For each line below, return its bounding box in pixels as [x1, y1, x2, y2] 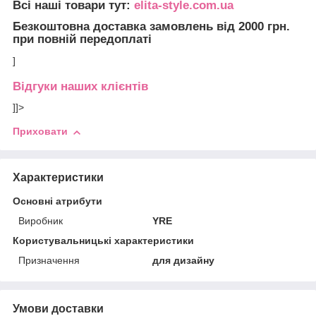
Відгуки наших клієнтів [13, 79, 148, 93]
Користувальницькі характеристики [13, 235, 194, 246]
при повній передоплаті [13, 32, 152, 46]
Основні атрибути [13, 195, 102, 207]
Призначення [18, 255, 80, 266]
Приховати [13, 126, 68, 138]
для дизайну [152, 255, 215, 266]
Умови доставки [13, 303, 104, 315]
